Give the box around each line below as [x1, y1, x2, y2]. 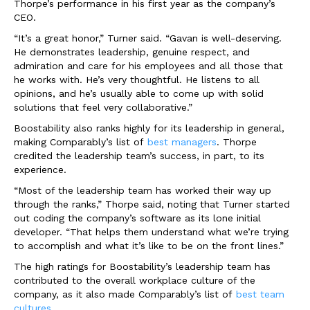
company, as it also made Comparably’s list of [14, 289, 236, 300]
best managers [147, 136, 217, 148]
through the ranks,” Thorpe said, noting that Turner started [14, 199, 290, 210]
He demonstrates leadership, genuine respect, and [14, 46, 250, 58]
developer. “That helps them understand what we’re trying [14, 226, 289, 238]
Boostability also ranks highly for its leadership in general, [14, 122, 284, 134]
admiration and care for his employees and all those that [14, 60, 283, 72]
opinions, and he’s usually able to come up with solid [14, 88, 264, 100]
